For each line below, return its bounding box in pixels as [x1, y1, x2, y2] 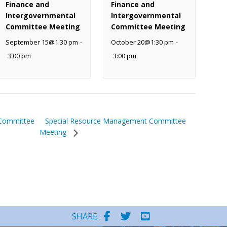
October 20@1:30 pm [110, 38, 174, 47]
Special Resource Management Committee [45, 116, 186, 126]
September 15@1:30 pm [6, 38, 79, 47]
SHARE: [72, 210, 99, 222]
